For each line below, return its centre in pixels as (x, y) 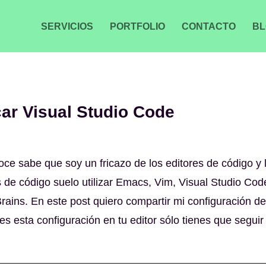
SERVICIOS (67, 26)
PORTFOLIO (137, 26)
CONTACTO (208, 26)
